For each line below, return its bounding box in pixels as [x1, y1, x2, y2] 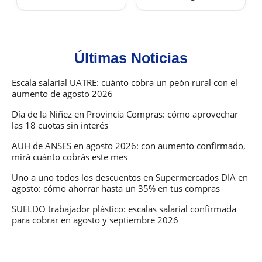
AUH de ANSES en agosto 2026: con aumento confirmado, [12, 140, 246, 152]
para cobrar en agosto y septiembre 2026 [12, 214, 178, 226]
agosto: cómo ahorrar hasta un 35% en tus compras [12, 182, 220, 195]
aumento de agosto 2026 [12, 88, 113, 100]
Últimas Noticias [74, 50, 188, 67]
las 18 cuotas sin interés [12, 119, 108, 132]
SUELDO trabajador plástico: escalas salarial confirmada [12, 203, 236, 215]
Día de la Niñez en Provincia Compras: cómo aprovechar [12, 108, 238, 120]
